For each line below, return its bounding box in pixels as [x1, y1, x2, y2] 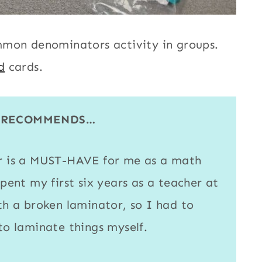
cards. [5, 60, 43, 74]
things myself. [65, 220, 148, 235]
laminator [66, 198, 123, 212]
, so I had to [123, 198, 194, 212]
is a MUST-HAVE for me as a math [2, 153, 202, 168]
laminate [13, 220, 65, 235]
